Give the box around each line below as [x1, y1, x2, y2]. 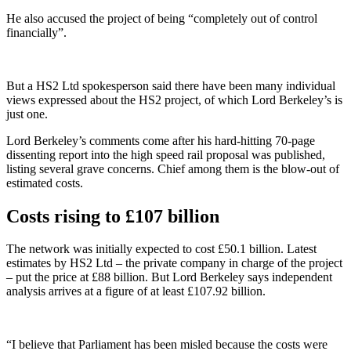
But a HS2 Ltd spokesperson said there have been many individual [6, 78, 335, 92]
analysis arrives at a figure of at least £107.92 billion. [6, 284, 266, 299]
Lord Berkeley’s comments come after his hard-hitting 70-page [6, 133, 315, 147]
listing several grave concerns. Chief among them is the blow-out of [6, 161, 339, 175]
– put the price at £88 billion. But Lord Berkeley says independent [6, 270, 332, 284]
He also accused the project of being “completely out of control [6, 11, 317, 25]
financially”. [6, 25, 67, 39]
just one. [6, 107, 48, 121]
